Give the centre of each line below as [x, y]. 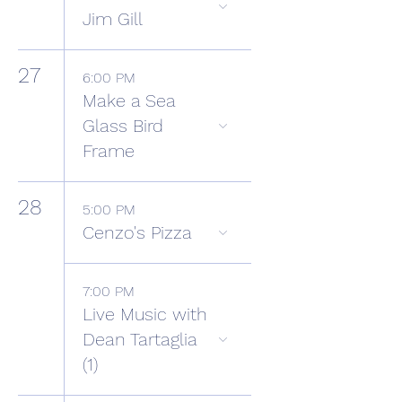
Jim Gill [113, 19]
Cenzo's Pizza [137, 232]
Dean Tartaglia [140, 339]
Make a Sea [129, 100]
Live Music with [145, 314]
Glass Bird [123, 126]
